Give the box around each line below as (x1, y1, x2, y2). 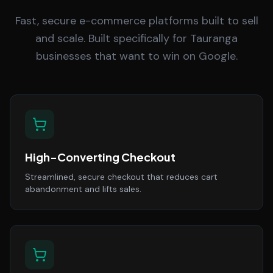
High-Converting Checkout (25, 150, 175, 164)
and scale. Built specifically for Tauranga (35, 31, 238, 46)
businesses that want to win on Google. (35, 49, 238, 63)
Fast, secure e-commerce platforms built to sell (15, 13, 258, 28)
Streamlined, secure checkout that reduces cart (25, 171, 218, 182)
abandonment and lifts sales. (25, 183, 141, 194)
